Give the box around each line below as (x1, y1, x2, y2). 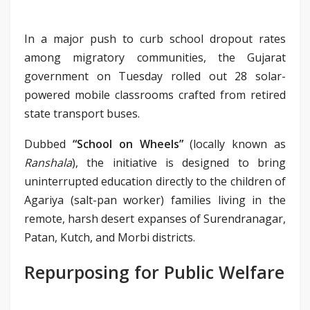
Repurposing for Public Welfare (24, 259, 284, 284)
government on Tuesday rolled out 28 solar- (24, 68, 286, 84)
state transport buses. (24, 105, 140, 121)
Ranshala (24, 154, 72, 170)
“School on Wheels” (72, 136, 183, 152)
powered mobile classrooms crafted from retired (24, 86, 286, 102)
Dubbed (24, 136, 73, 152)
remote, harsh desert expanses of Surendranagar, (24, 210, 286, 226)
